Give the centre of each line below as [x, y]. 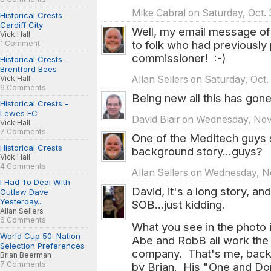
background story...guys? [197, 151]
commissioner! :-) [179, 58]
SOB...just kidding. [180, 204]
